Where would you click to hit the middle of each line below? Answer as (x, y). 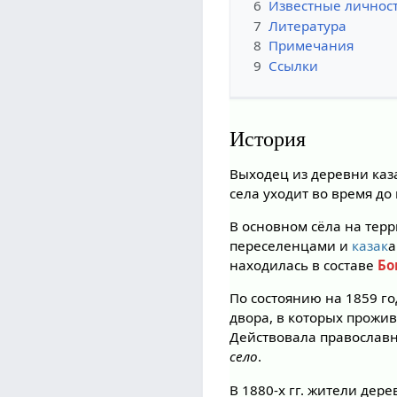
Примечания (311, 46)
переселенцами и (291, 246)
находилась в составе (304, 265)
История (268, 138)
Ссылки (294, 65)
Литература (308, 25)
